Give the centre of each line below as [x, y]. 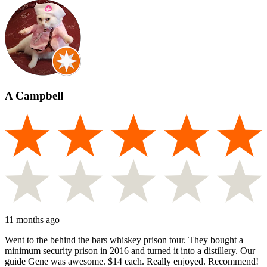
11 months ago [32, 219]
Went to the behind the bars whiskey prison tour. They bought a [124, 240]
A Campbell [34, 96]
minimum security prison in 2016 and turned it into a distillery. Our [130, 250]
